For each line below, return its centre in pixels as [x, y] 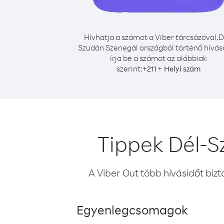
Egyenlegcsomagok [132, 209]
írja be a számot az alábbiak [158, 58]
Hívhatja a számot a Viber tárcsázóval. [151, 37]
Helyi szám [182, 69]
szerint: [129, 68]
